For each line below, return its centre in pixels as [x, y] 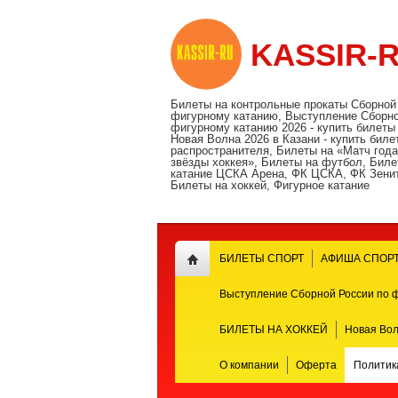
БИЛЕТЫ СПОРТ [261, 259]
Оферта [316, 365]
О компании [249, 365]
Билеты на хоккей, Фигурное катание [270, 185]
